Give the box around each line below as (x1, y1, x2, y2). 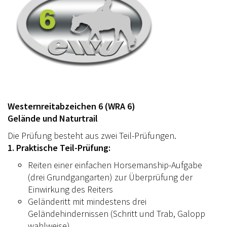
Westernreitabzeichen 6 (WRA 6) (8, 100, 137, 112)
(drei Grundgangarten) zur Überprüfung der (28, 171, 193, 183)
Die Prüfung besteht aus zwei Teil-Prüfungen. (8, 129, 176, 141)
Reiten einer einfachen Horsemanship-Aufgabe (28, 159, 202, 171)
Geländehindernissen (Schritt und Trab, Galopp (28, 207, 205, 219)
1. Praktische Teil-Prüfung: (8, 141, 110, 154)
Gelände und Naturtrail (8, 112, 98, 124)
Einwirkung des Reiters (28, 183, 113, 195)
